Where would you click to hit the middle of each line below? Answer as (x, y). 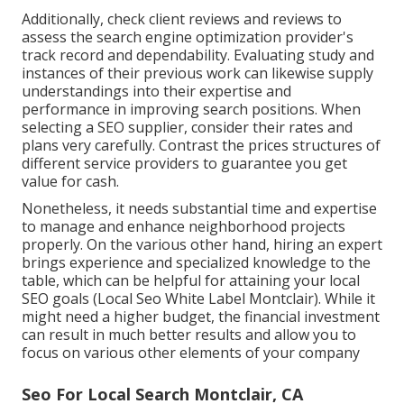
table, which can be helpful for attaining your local (191, 281)
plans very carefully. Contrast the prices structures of (201, 146)
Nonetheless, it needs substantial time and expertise (199, 209)
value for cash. (70, 182)
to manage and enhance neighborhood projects (184, 227)
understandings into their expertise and (156, 92)
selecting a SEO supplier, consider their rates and (187, 128)
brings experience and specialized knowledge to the (196, 263)
